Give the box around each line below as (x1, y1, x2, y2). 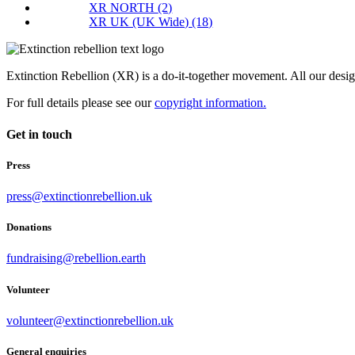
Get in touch (6, 127, 72, 141)
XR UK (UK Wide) (89, 15, 193, 29)
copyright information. (155, 96, 266, 110)
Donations (6, 221, 52, 234)
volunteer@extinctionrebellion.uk (6, 313, 174, 327)
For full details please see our (6, 96, 155, 110)
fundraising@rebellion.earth (6, 251, 146, 265)
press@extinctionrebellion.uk (6, 189, 152, 204)
